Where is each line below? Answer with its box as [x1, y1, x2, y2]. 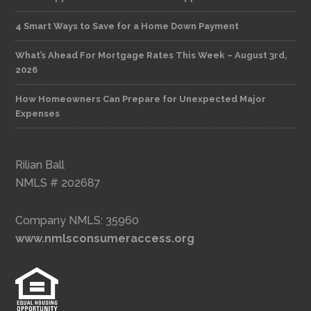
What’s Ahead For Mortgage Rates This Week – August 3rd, [15, 50, 288, 61]
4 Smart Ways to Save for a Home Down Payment [15, 21, 239, 32]
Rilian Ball [15, 158, 65, 172]
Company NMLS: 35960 [15, 214, 140, 228]
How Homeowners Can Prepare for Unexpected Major [15, 94, 267, 105]
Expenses [15, 108, 60, 119]
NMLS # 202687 [15, 176, 101, 190]
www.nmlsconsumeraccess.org [15, 232, 195, 246]
